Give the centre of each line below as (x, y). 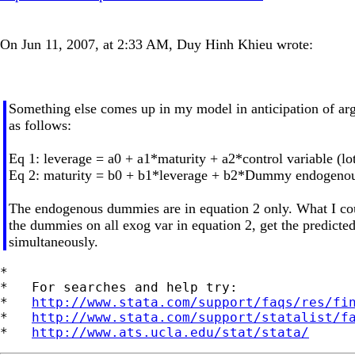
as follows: (40, 125)
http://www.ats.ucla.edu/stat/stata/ (170, 332)
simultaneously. (53, 241)
